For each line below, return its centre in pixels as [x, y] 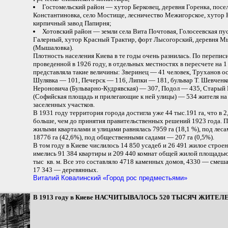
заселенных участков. [64, 105]
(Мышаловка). [53, 48]
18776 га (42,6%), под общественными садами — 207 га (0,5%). [124, 137]
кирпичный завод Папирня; [72, 23]
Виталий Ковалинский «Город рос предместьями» [110, 178]
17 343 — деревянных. [66, 170]
